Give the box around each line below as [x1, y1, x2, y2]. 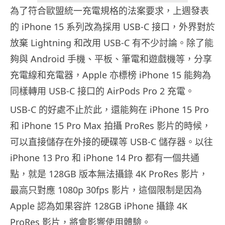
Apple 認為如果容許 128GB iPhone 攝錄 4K [10, 200, 187, 212]
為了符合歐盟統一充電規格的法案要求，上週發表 [10, 5, 209, 17]
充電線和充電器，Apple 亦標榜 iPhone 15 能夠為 [10, 69, 211, 81]
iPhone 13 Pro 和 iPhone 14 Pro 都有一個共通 [10, 152, 199, 164]
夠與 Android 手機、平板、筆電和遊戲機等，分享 [10, 53, 212, 65]
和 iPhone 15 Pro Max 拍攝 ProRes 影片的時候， [10, 120, 211, 132]
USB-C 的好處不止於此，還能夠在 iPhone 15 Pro [10, 103, 209, 116]
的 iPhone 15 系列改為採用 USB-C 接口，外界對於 [10, 21, 215, 33]
